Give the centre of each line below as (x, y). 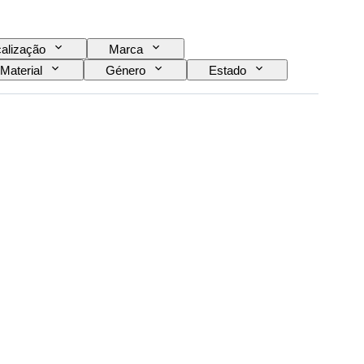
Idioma (20, 92)
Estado (227, 71)
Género (126, 71)
